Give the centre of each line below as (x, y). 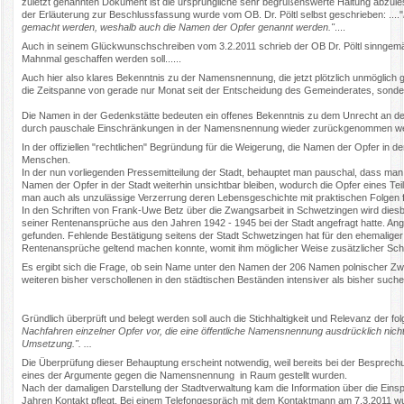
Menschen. (46, 160)
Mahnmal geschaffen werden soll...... (102, 58)
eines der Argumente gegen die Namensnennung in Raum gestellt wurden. (185, 375)
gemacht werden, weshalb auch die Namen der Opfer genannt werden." (179, 27)
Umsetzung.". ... (57, 343)
